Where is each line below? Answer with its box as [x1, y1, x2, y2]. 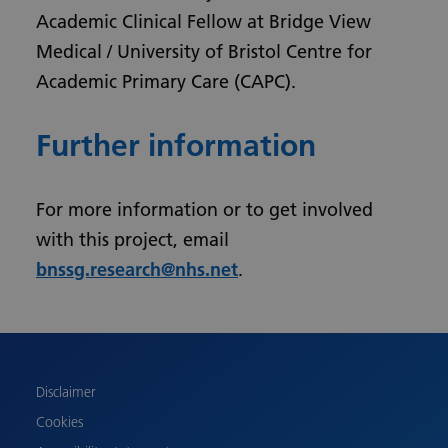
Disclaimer [36, 383, 96, 401]
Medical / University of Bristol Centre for [36, 40, 372, 63]
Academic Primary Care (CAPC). [36, 70, 296, 93]
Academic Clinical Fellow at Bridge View [36, 10, 371, 33]
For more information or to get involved [36, 198, 373, 221]
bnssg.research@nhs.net [36, 258, 238, 281]
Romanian [312, 328, 377, 346]
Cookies [36, 413, 83, 431]
